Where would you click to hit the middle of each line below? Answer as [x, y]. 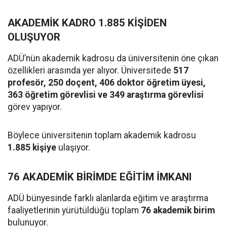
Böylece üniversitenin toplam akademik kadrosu [102, 136]
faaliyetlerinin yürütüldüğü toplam [74, 211]
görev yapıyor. [35, 107]
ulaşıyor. [73, 148]
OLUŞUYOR [34, 37]
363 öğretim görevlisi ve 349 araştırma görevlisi [106, 95]
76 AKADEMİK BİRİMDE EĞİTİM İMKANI [100, 177]
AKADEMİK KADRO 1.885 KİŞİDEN [87, 23]
